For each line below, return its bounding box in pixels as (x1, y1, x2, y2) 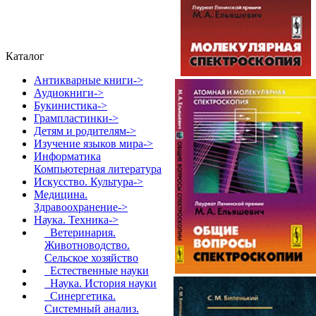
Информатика (34, 150, 101, 162)
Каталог (6, 50, 44, 62)
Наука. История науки (44, 277, 157, 289)
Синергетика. (44, 290, 116, 302)
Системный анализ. (44, 303, 139, 315)
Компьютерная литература (34, 163, 162, 175)
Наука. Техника (34, 214, 109, 226)
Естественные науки (44, 265, 149, 276)
